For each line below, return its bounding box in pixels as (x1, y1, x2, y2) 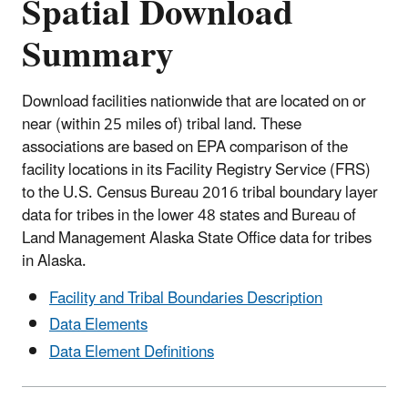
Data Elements (49, 309, 148, 342)
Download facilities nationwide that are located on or (22, 86, 366, 119)
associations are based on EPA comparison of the (22, 131, 348, 165)
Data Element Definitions (49, 335, 214, 369)
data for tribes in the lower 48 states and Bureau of (22, 199, 356, 233)
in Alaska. (22, 245, 87, 279)
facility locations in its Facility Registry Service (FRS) (22, 154, 371, 188)
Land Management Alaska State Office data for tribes (22, 222, 372, 256)
